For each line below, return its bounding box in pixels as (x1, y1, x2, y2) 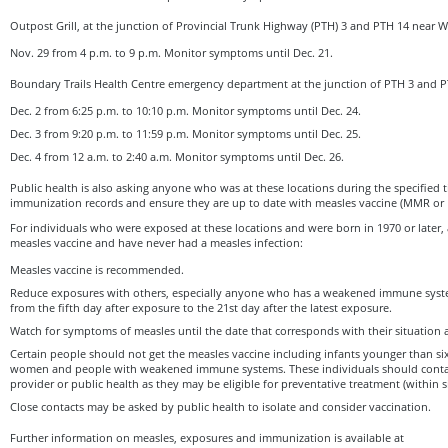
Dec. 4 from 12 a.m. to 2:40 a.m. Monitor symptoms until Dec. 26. (10, 148, 344, 164)
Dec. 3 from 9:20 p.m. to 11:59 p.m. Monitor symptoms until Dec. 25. (10, 125, 361, 141)
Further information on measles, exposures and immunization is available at (10, 429, 404, 445)
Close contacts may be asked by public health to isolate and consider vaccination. (10, 398, 431, 414)
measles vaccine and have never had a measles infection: (10, 234, 303, 250)
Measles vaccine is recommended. (10, 261, 184, 277)
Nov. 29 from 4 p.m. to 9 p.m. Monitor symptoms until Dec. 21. (10, 44, 333, 60)
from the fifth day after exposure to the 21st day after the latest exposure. (10, 299, 392, 315)
